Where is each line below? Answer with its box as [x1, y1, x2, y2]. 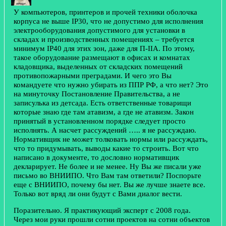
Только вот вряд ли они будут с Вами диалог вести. [14, 189, 182, 198]
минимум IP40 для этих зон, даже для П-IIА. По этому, [14, 43, 195, 52]
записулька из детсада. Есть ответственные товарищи [14, 98, 191, 107]
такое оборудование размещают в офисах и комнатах [14, 52, 190, 62]
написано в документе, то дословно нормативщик [14, 152, 179, 161]
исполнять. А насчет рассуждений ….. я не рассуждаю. [14, 125, 196, 134]
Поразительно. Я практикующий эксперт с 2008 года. [14, 206, 191, 215]
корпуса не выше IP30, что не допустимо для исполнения [14, 16, 203, 25]
